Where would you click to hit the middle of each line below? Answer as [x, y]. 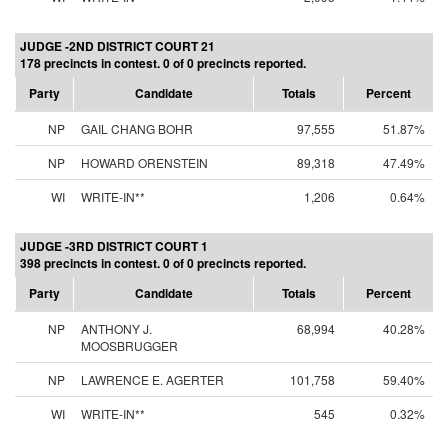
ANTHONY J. [116, 328]
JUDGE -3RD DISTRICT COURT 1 [114, 246]
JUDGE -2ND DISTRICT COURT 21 [117, 46]
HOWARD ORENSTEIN [144, 162]
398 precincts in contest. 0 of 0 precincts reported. [163, 263]
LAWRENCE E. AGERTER [152, 379]
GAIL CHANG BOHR [137, 128]
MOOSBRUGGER [129, 345]
